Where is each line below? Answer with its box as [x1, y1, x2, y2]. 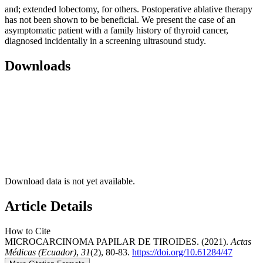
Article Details [5, 198, 92, 214]
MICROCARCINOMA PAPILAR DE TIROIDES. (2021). [5, 236, 231, 247]
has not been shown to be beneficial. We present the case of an [5, 15, 235, 25]
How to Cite [5, 225, 50, 236]
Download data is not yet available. [5, 176, 135, 187]
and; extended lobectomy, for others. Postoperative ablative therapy [5, 4, 252, 15]
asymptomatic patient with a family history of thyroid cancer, [5, 25, 228, 36]
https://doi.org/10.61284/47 [132, 247, 232, 257]
